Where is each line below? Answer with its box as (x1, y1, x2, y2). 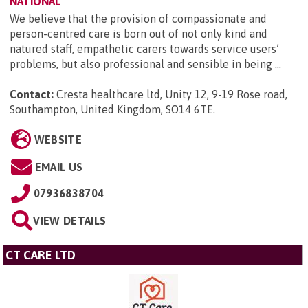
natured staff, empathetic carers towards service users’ (10, 42, 279, 55)
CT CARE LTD (5, 247, 76, 262)
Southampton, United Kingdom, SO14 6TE (10, 102, 213, 115)
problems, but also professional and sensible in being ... (10, 57, 281, 70)
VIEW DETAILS (33, 214, 107, 227)
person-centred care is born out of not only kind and (10, 27, 267, 40)
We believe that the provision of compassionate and (10, 12, 267, 25)
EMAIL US (34, 160, 83, 173)
